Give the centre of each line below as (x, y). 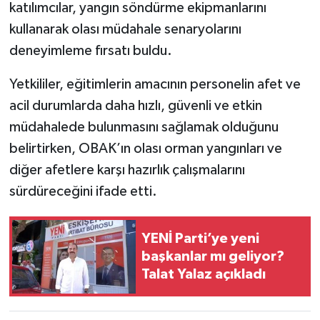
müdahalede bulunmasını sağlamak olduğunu (144, 127)
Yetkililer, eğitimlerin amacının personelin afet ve (155, 85)
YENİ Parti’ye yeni (200, 238)
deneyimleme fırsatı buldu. (90, 51)
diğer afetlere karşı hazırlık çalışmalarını (127, 170)
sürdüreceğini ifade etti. (83, 192)
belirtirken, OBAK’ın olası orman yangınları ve (145, 149)
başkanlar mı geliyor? (213, 256)
